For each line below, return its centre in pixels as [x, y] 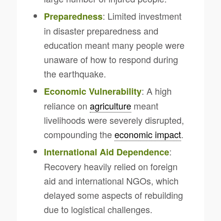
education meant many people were [114, 45]
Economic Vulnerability [92, 91]
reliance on [67, 105]
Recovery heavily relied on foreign [110, 166]
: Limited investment [142, 16]
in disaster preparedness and [101, 30]
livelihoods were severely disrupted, [114, 120]
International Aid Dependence [106, 152]
